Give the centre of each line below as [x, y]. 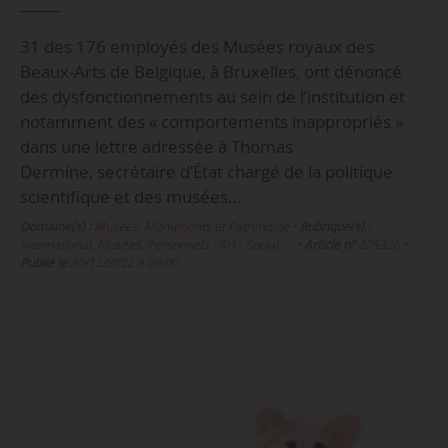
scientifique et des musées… [130, 197]
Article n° [329, 244]
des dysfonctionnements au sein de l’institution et [212, 97]
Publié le [43, 262]
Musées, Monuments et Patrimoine [191, 226]
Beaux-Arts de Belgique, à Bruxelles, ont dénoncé [210, 72]
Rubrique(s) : [334, 226]
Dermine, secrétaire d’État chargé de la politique [206, 172]
